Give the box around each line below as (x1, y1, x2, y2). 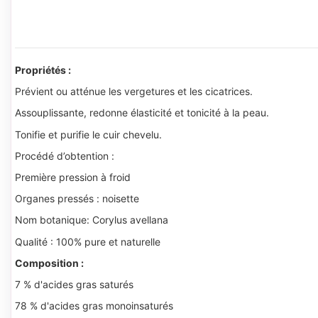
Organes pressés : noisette (15, 192, 139, 205)
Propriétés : (15, 64, 71, 76)
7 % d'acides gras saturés (15, 278, 133, 290)
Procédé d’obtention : (15, 149, 114, 162)
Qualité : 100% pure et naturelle (15, 235, 160, 248)
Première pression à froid (15, 170, 131, 183)
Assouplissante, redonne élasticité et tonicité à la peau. (15, 106, 269, 119)
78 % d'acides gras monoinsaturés (15, 300, 173, 312)
